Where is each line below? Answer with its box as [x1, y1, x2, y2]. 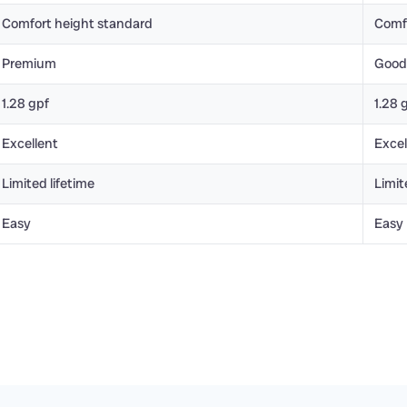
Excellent [2, 134, 58, 153]
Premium [2, 55, 56, 73]
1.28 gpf [2, 94, 49, 113]
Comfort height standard [2, 15, 153, 33]
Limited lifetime [2, 174, 94, 193]
